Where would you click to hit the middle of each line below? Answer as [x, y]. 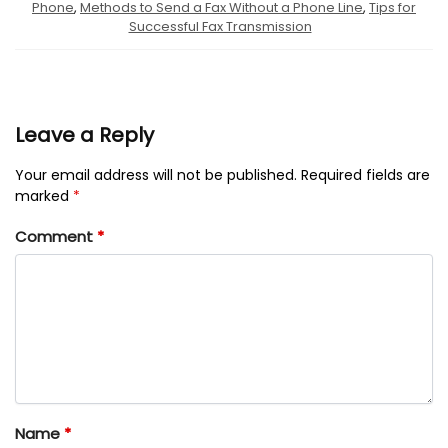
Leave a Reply [84, 134]
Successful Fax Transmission [220, 26]
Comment [56, 237]
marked [44, 195]
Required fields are [365, 174]
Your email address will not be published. [156, 174]
